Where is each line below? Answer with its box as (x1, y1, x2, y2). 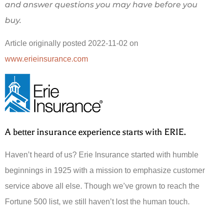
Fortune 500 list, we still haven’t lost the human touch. (5, 197, 190, 206)
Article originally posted (5, 39, 88, 47)
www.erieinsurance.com (5, 54, 88, 63)
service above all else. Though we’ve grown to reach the (5, 181, 199, 190)
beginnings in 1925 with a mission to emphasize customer (5, 166, 205, 175)
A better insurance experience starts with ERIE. (5, 126, 186, 137)
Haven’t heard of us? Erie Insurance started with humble (5, 150, 198, 159)
